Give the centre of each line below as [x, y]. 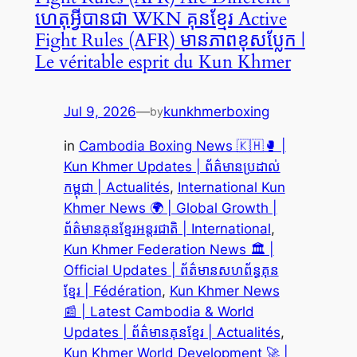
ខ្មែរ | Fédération [112, 290]
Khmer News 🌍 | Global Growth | [170, 208]
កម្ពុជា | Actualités [116, 187]
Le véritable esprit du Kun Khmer [163, 61]
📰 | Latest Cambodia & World [159, 311]
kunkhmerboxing [216, 111]
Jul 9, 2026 [100, 111]
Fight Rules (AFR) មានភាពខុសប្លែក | [170, 40]
